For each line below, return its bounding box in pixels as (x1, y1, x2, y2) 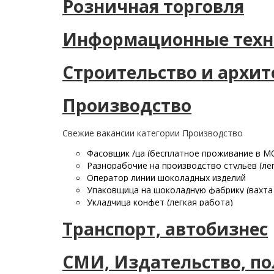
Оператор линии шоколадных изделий (87, 172, 246, 183)
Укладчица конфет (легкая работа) (87, 196, 233, 208)
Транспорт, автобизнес (62, 217, 268, 240)
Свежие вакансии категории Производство (62, 127, 243, 139)
